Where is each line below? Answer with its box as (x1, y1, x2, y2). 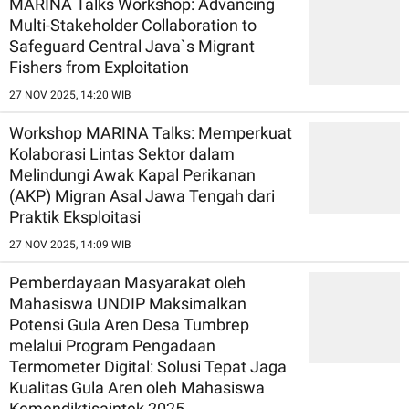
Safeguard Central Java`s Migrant (9, 36, 255, 56)
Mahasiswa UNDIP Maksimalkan (9, 293, 246, 313)
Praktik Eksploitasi (9, 206, 141, 226)
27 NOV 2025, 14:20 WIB (9, 88, 131, 101)
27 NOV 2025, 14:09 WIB (9, 237, 131, 251)
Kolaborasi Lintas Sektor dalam (9, 143, 235, 163)
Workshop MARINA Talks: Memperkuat (9, 122, 292, 142)
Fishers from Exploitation (9, 57, 189, 77)
